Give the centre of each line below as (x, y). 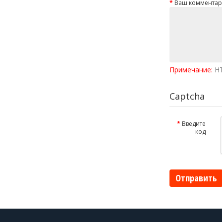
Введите (194, 123)
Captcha (187, 96)
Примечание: (191, 69)
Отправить (196, 178)
